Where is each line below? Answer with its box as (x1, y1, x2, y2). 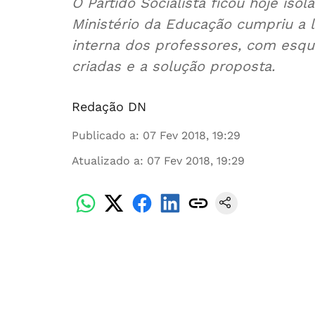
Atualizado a (72, 154, 140, 167)
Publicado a (72, 129, 136, 142)
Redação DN (72, 99, 146, 114)
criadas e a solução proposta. (72, 58, 275, 75)
